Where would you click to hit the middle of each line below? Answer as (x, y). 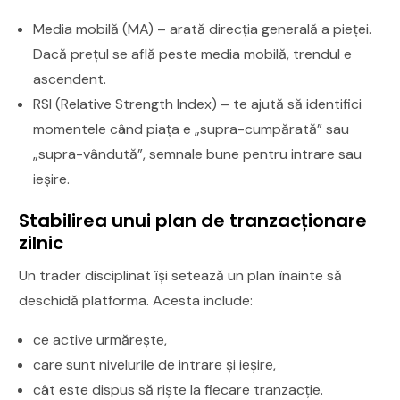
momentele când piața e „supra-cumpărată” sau (192, 129)
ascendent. (70, 79)
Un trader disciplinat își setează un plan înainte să (181, 275)
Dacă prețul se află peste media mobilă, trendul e (193, 54)
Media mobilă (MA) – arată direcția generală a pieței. (203, 29)
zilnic (42, 242)
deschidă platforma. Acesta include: (136, 300)
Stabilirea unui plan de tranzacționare (193, 220)
